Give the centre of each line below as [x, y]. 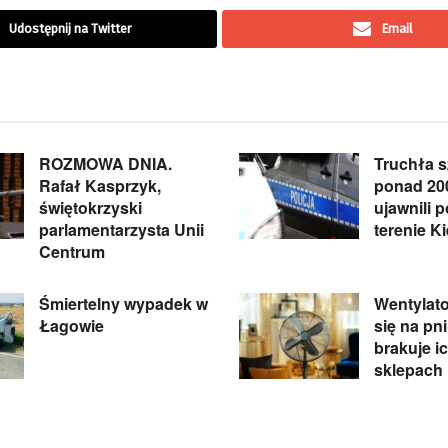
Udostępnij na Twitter [70, 29]
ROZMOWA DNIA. [105, 164]
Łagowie [71, 326]
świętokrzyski [90, 208]
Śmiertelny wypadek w [123, 304]
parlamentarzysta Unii [121, 230]
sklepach [408, 370]
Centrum [72, 252]
